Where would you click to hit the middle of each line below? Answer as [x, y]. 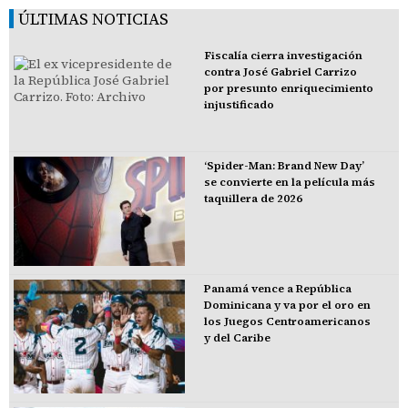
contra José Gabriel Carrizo [280, 71]
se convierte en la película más [289, 182]
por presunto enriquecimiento [288, 88]
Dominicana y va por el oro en [287, 305]
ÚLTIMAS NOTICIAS [93, 18]
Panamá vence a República [277, 288]
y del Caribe [237, 337]
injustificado [239, 104]
